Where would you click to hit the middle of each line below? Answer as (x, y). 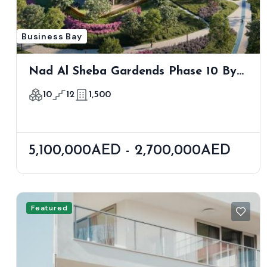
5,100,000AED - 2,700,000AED (130, 151)
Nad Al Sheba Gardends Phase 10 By (133, 72)
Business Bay (52, 37)
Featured (49, 208)
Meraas (50, 89)
